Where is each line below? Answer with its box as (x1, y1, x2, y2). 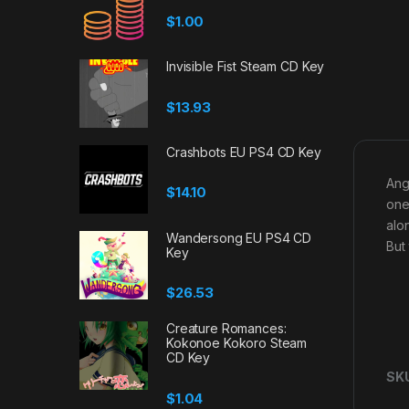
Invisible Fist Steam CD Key (166, 58, 325, 75)
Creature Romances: (166, 320, 287, 337)
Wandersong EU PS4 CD (166, 229, 312, 246)
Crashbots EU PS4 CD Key (166, 144, 321, 161)
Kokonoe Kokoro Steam (166, 335, 308, 351)
